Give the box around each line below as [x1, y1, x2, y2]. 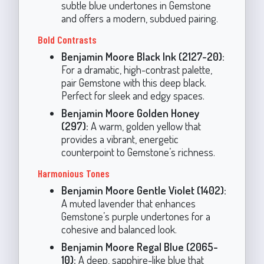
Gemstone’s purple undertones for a [61, 209, 210, 223]
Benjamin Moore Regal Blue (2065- [61, 239, 218, 253]
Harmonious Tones [37, 166, 110, 180]
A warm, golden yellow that [88, 118, 201, 133]
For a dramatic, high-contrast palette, [61, 62, 212, 76]
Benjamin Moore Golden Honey [61, 105, 199, 120]
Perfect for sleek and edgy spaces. [61, 88, 204, 102]
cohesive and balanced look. [61, 222, 177, 236]
